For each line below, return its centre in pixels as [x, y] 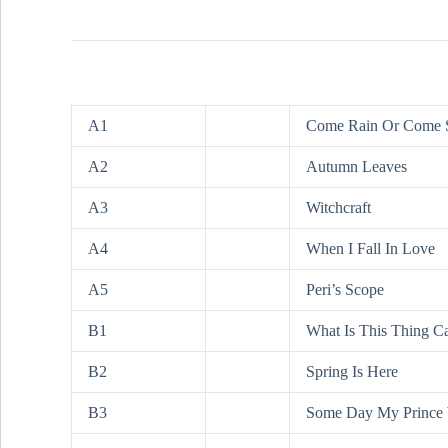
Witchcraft [338, 208]
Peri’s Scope [345, 290]
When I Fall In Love [370, 249]
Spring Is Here [352, 372]
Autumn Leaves [356, 167]
